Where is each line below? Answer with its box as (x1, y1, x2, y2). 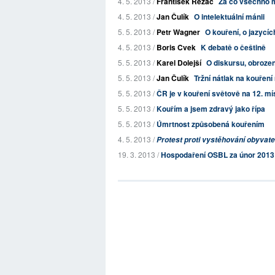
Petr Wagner (157, 26, 200, 37)
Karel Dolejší (157, 57, 201, 68)
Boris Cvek (157, 42, 196, 53)
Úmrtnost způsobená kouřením (157, 118, 265, 130)
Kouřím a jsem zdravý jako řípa (157, 103, 265, 114)
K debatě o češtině (201, 42, 266, 53)
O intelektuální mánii (194, 11, 265, 22)
